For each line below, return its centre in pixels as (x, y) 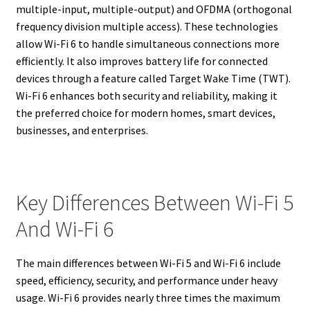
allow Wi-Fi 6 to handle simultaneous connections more (147, 44)
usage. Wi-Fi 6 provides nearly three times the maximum (148, 297)
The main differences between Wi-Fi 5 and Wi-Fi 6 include (148, 263)
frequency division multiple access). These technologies (147, 27)
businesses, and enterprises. (82, 130)
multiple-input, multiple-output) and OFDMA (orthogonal (154, 9)
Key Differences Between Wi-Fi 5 (154, 203)
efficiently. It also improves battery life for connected (142, 61)
